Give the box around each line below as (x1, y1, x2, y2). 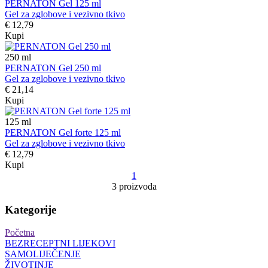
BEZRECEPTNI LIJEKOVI (5, 238, 115, 249)
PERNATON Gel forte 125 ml (5, 127, 121, 138)
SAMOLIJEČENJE (5, 249, 81, 260)
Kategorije (5, 203, 56, 216)
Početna (5, 227, 35, 238)
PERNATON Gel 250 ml (5, 63, 101, 73)
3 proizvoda (111, 181, 157, 191)
